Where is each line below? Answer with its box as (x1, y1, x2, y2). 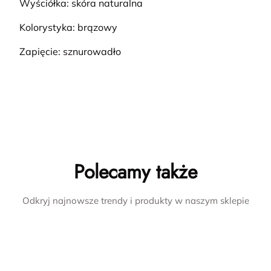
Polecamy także (74, 158, 197, 186)
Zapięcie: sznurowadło (19, 45, 121, 58)
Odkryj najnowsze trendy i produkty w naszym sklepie (22, 195, 249, 207)
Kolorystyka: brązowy (19, 21, 117, 34)
